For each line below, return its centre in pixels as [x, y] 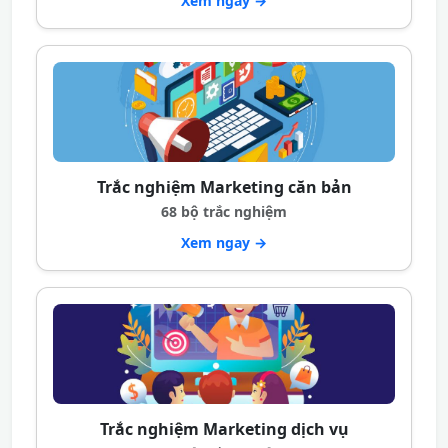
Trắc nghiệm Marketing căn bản [224, 187]
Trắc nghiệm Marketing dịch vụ [224, 429]
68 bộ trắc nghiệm [224, 211]
